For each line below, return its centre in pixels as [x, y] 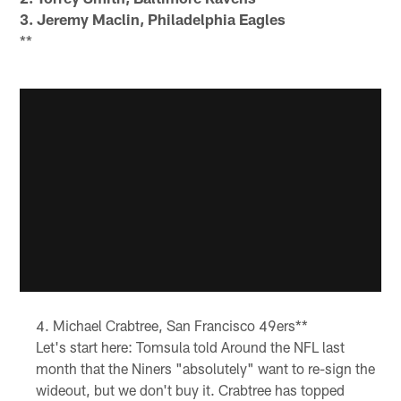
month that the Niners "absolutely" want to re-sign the [205, 369]
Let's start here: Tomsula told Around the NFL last [190, 347]
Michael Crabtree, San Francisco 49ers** [180, 326]
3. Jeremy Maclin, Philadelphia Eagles [153, 18]
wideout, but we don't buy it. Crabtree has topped [190, 390]
